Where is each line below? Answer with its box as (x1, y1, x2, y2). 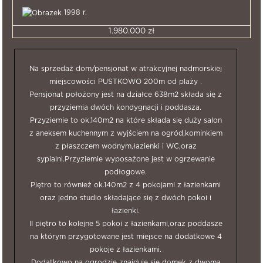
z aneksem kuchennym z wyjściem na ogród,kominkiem (29, 130, 222, 137)
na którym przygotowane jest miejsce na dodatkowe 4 (29, 233, 222, 240)
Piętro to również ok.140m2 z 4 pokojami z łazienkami (31, 181, 221, 188)
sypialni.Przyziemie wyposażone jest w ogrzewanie (36, 156, 215, 163)
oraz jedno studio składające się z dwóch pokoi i (40, 194, 211, 201)
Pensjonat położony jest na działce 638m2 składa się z (29, 91, 222, 98)
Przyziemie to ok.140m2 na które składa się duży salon (29, 117, 222, 124)
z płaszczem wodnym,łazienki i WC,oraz (55, 143, 197, 150)
